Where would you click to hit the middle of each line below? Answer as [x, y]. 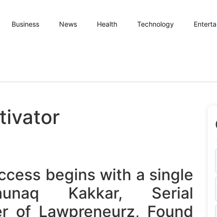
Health [107, 24]
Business [25, 24]
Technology [155, 24]
